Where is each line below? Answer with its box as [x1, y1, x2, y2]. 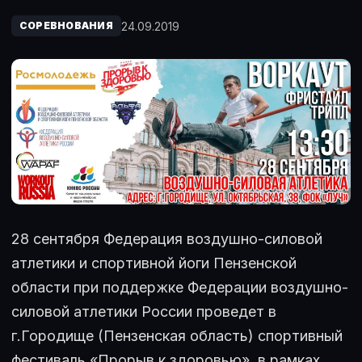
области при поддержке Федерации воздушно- [11, 279, 348, 297]
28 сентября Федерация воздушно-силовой [11, 230, 322, 248]
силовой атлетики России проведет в [11, 303, 276, 321]
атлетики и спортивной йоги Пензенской [11, 255, 297, 272]
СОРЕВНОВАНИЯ [19, 19, 113, 32]
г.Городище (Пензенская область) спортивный [11, 327, 343, 345]
